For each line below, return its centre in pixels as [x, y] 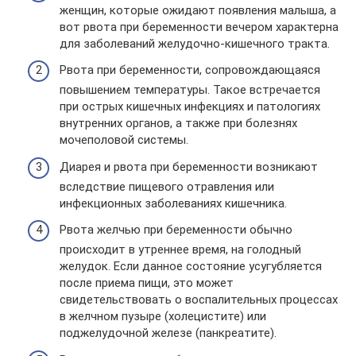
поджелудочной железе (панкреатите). [168, 333]
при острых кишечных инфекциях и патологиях [190, 106]
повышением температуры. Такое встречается [190, 90]
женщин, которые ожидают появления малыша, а [198, 10]
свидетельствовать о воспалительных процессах [199, 300]
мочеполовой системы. [124, 140]
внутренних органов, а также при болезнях [178, 123]
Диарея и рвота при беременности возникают [189, 166]
